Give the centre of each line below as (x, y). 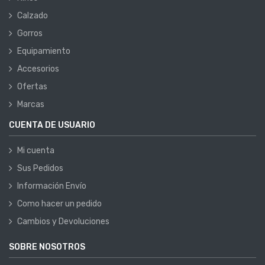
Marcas (31, 105)
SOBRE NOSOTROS (47, 247)
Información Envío (52, 186)
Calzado (33, 16)
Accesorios (38, 69)
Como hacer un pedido (59, 204)
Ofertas (32, 87)
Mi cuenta (36, 151)
